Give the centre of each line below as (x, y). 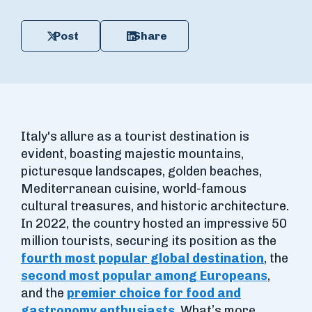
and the (44, 293)
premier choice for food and (154, 293)
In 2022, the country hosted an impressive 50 (154, 224)
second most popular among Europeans (144, 276)
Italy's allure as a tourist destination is (135, 136)
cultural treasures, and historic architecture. (155, 206)
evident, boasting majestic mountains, (132, 154)
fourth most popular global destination (142, 258)
